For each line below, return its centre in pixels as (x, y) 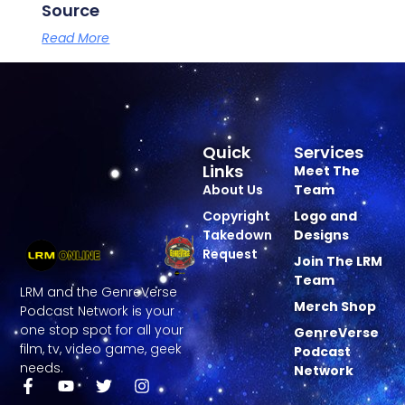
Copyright (237, 217)
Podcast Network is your (98, 311)
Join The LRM (338, 262)
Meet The (326, 171)
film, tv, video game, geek (101, 349)
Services (328, 153)
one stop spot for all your (102, 330)
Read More (76, 38)
